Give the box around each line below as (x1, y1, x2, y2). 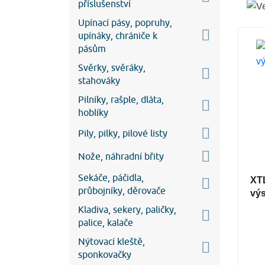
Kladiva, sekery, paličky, (78, 203, 176, 215)
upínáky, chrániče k (78, 30, 157, 41)
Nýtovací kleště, (78, 235, 145, 247)
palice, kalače (78, 216, 133, 228)
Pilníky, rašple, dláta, (78, 93, 164, 105)
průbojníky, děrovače (78, 185, 166, 196)
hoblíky (78, 106, 108, 118)
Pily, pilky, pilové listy (78, 128, 167, 139)
